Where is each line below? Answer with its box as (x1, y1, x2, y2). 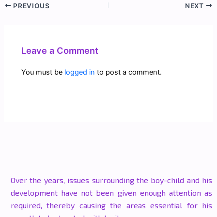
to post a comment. (95, 68, 162, 77)
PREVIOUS (11, 1, 50, 10)
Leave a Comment (21, 45, 99, 56)
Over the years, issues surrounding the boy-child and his (11, 175, 212, 185)
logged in (64, 68, 95, 77)
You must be (21, 68, 65, 77)
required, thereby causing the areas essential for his (11, 201, 212, 210)
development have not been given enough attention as (11, 188, 212, 198)
